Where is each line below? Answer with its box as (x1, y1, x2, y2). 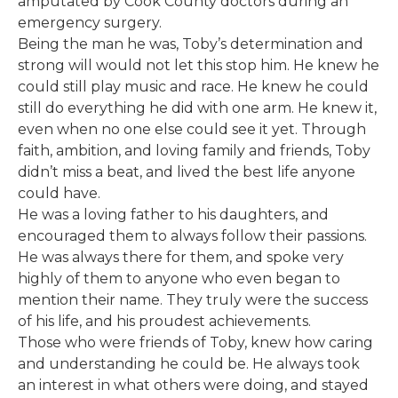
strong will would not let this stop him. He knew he (18, 56, 379, 74)
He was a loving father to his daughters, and (18, 205, 329, 223)
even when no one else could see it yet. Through (18, 120, 366, 138)
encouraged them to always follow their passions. (18, 227, 367, 244)
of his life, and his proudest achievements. (18, 312, 311, 330)
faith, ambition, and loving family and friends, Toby (18, 141, 370, 159)
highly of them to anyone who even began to (18, 269, 340, 287)
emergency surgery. (18, 13, 162, 31)
